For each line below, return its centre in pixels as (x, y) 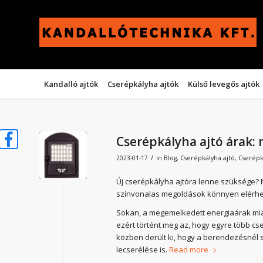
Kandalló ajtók (71, 84)
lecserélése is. (143, 250)
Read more (189, 250)
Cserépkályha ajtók (143, 84)
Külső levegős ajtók (224, 84)
